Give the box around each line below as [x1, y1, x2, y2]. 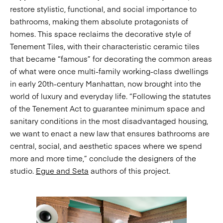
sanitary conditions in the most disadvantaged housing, [10, 115, 208, 126]
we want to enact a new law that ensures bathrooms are [10, 128, 210, 138]
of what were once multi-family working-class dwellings [10, 66, 209, 76]
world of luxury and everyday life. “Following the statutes [10, 91, 211, 101]
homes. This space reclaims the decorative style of [10, 28, 191, 39]
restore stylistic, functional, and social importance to [10, 3, 197, 14]
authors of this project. [89, 165, 170, 176]
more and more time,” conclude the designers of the [10, 153, 196, 163]
